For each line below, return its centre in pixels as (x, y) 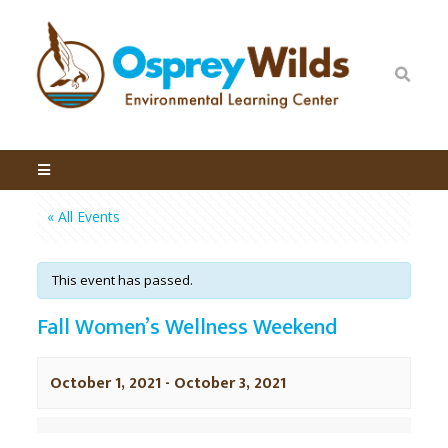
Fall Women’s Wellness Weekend (186, 327)
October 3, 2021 (229, 382)
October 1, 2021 (105, 382)
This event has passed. (122, 279)
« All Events (83, 216)
